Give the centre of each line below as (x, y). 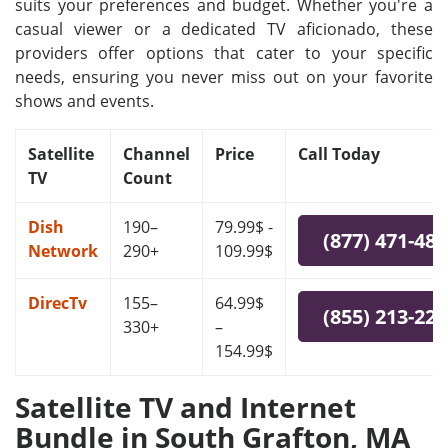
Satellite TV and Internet (185, 407)
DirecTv (57, 303)
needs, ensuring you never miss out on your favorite (224, 77)
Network (63, 251)
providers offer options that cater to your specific (224, 53)
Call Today (339, 154)
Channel (156, 154)
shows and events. (84, 101)
